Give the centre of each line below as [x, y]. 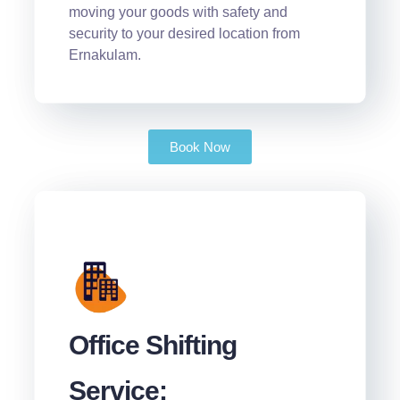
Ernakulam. [104, 55]
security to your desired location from [184, 34]
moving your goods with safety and [178, 12]
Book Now [200, 147]
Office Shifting [152, 346]
